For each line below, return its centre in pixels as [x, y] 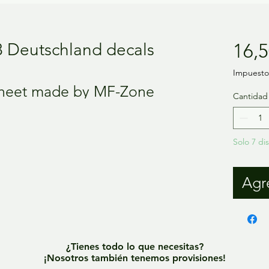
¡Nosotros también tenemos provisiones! [134, 258]
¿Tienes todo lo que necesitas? [134, 247]
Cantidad [250, 96]
